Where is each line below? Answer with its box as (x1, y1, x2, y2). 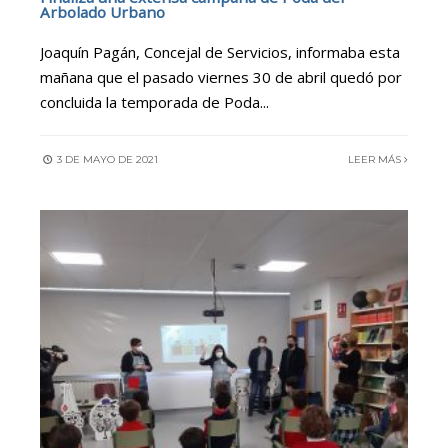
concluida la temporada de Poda (40, 92, 260, 113)
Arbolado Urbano (40, 2, 165, 23)
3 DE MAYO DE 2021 (54, 153, 158, 167)
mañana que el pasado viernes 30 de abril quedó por (40, 67, 402, 88)
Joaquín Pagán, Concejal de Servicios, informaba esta (40, 42, 400, 63)
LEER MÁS (348, 153, 404, 167)
